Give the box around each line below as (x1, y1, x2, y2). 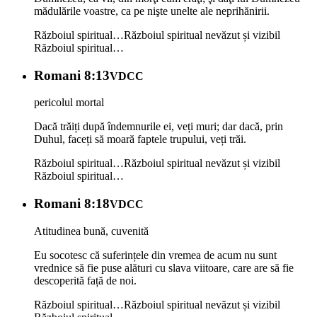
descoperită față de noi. (34, 274, 137, 287)
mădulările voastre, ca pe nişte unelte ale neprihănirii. (34, 4, 270, 17)
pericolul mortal (34, 96, 104, 109)
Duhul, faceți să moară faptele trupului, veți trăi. (34, 133, 246, 146)
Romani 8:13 (34, 67, 110, 83)
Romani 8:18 (34, 196, 110, 211)
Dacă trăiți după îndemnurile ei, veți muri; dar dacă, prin (34, 120, 283, 133)
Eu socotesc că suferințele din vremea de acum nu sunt (34, 248, 277, 261)
